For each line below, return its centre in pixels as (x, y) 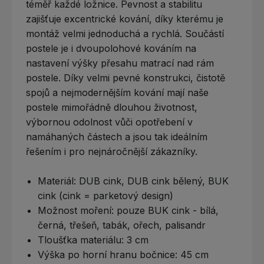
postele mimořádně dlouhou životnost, (112, 107)
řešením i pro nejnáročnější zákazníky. (112, 151)
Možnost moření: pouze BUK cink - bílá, (128, 210)
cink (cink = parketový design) (105, 195)
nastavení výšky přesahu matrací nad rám (120, 63)
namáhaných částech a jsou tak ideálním (117, 136)
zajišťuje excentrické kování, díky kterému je (125, 19)
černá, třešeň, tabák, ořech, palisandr (122, 225)
